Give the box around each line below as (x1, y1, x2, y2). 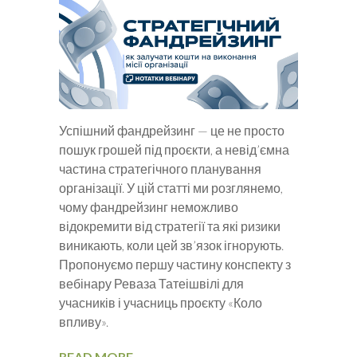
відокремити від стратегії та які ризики (59, 218, 280, 234)
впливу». (59, 314, 108, 330)
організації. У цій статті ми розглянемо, (59, 180, 283, 196)
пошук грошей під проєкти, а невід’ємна (59, 142, 289, 158)
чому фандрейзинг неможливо (59, 199, 238, 215)
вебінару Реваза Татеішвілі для (59, 276, 244, 292)
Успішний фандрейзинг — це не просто (59, 123, 284, 139)
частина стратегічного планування (59, 161, 261, 177)
